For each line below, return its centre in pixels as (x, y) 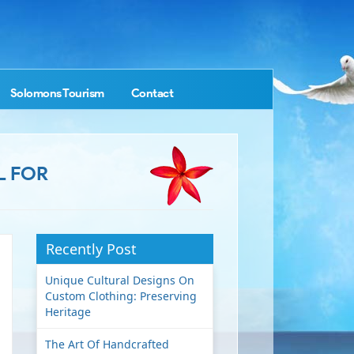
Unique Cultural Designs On (119, 280)
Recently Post (91, 249)
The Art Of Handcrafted (107, 344)
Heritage (68, 312)
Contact (152, 93)
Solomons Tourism (57, 93)
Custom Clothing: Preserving (121, 296)
